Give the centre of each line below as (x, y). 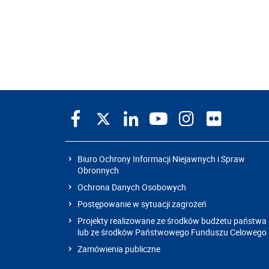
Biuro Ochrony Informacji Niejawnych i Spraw (161, 159)
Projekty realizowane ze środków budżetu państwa (172, 221)
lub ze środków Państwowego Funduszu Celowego (172, 232)
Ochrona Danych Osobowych (132, 187)
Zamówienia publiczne (119, 249)
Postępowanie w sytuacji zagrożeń (142, 204)
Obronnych (98, 170)
